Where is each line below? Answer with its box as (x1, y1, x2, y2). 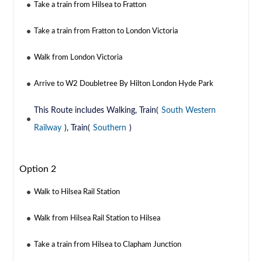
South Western (161, 106, 216, 115)
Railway (34, 123, 62, 132)
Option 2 (19, 164, 57, 174)
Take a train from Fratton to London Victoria (34, 27, 178, 35)
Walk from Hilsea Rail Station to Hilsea (34, 214, 161, 222)
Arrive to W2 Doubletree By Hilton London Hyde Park (34, 80, 214, 88)
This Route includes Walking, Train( (34, 106, 159, 115)
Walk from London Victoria (34, 53, 123, 61)
